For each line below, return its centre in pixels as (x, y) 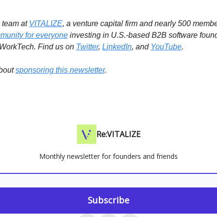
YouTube (166, 47)
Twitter (87, 47)
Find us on (57, 47)
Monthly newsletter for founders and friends (108, 156)
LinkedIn (117, 47)
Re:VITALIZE (118, 134)
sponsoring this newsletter (60, 70)
